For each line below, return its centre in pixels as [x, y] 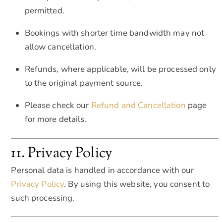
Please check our [58, 106]
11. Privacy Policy [62, 153]
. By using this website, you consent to [137, 184]
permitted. [44, 11]
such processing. [43, 198]
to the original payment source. [84, 83]
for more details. [55, 119]
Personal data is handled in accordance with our [103, 170]
